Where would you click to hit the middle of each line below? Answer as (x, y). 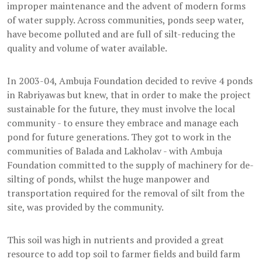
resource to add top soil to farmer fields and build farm (124, 254)
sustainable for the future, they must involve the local (121, 109)
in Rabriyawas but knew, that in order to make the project (129, 95)
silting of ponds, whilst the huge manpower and (108, 179)
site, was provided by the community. (85, 207)
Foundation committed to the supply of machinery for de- (130, 165)
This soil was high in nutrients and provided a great (116, 240)
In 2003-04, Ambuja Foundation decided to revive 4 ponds (130, 81)
